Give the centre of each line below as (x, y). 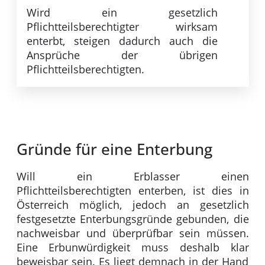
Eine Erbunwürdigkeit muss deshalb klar (132, 248)
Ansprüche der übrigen (122, 55)
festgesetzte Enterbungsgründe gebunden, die (132, 219)
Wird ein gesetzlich (122, 13)
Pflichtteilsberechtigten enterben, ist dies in (132, 191)
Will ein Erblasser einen (132, 177)
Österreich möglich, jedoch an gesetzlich (132, 205)
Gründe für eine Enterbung (114, 149)
